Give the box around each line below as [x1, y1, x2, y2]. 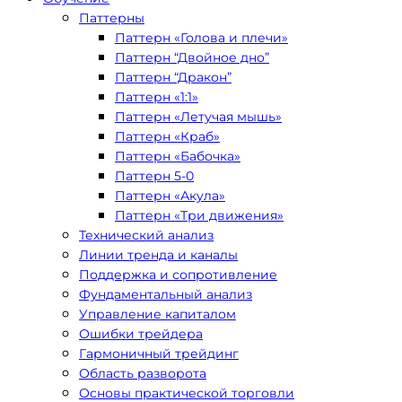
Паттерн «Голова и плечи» [115, 30, 288, 46]
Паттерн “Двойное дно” [115, 49, 269, 66]
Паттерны [79, 10, 144, 26]
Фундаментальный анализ [79, 286, 252, 302]
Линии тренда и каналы [79, 247, 238, 263]
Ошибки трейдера [79, 326, 203, 342]
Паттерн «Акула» [115, 188, 225, 204]
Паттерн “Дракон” [115, 69, 232, 85]
